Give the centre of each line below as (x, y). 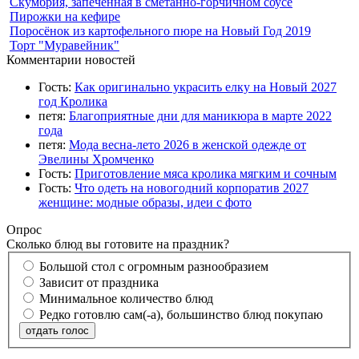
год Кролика (73, 102)
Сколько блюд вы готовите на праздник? (118, 244)
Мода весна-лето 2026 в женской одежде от (188, 145)
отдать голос (57, 330)
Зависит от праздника (99, 282)
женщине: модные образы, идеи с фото (145, 203)
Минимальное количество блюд (126, 298)
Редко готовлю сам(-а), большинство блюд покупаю (181, 314)
